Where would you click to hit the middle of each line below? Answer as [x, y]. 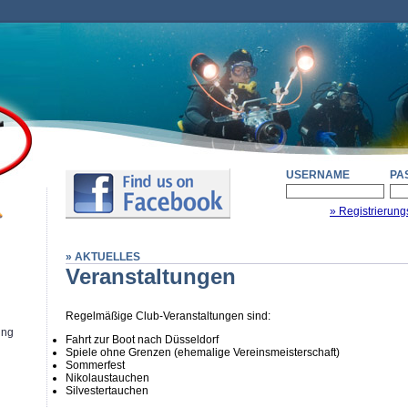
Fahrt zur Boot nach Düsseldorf [142, 340]
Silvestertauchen [107, 391]
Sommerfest [95, 365]
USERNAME [318, 175]
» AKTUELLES [103, 257]
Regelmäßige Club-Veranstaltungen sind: [168, 316]
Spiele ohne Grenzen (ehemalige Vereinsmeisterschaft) [203, 352]
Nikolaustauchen [107, 378]
